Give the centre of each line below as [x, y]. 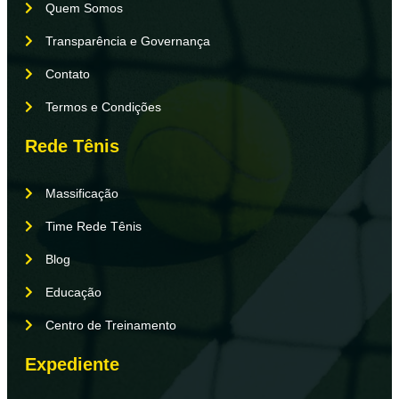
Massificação [81, 193]
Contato [67, 73]
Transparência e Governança [127, 41]
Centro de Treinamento [110, 325]
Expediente [72, 364]
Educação [73, 292]
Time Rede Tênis [93, 226]
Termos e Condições [103, 106]
